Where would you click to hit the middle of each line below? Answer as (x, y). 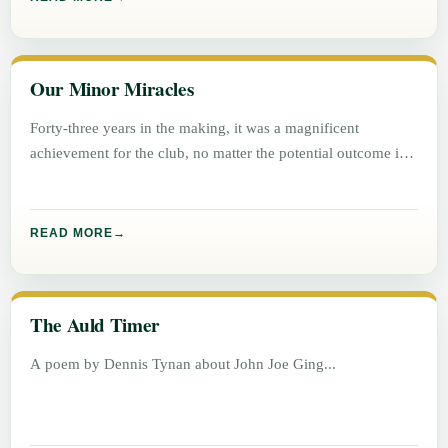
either (50, 178)
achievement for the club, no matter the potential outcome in (219, 153)
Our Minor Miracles (112, 89)
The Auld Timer (95, 325)
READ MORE (72, 233)
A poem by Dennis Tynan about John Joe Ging (177, 364)
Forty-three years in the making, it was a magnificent (195, 128)
